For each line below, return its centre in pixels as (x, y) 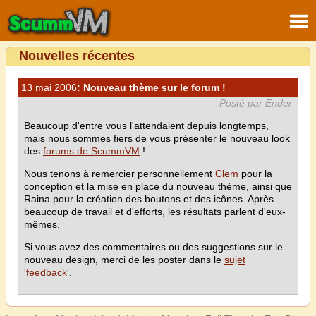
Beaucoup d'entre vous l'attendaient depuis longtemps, (146, 126)
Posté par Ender (256, 103)
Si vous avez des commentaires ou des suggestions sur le (153, 247)
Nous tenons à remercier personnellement (120, 174)
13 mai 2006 (49, 87)
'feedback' (47, 272)
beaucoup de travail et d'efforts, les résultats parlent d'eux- (155, 212)
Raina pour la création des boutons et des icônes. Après (149, 199)
